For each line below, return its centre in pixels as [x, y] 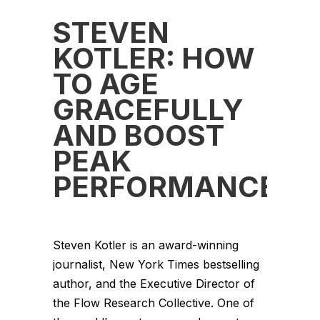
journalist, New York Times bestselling [156, 264]
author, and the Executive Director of [154, 283]
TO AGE [106, 84]
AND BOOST [139, 135]
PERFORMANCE [165, 186]
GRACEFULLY [148, 109]
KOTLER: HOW [154, 58]
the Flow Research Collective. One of [154, 302]
